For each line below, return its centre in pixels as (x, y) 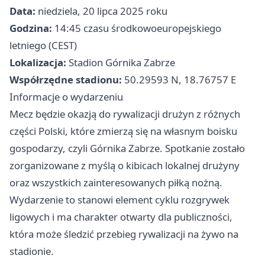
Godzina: (31, 28)
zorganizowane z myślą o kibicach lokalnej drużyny (125, 165)
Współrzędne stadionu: (66, 80)
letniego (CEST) (43, 45)
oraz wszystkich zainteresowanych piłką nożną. (116, 182)
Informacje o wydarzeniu (66, 97)
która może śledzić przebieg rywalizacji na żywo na (124, 234)
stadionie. (32, 251)
